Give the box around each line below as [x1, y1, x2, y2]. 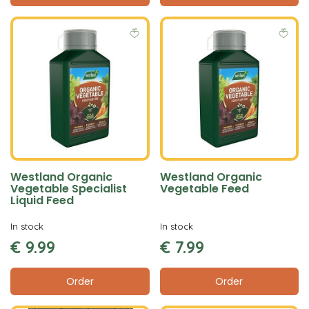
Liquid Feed [10, 192, 74, 208]
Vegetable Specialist [10, 181, 127, 197]
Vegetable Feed [159, 181, 249, 197]
